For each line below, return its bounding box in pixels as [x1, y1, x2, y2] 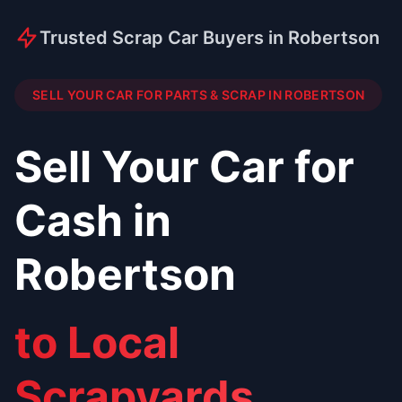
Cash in [14, 194, 171, 248]
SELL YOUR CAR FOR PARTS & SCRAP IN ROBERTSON [32, 87, 365, 103]
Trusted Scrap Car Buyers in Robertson [39, 27, 380, 49]
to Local [14, 316, 179, 370]
